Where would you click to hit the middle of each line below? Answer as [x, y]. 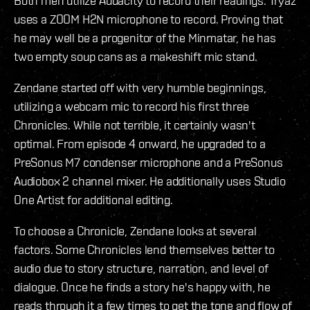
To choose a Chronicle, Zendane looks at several [135, 231]
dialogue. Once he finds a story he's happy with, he [142, 287]
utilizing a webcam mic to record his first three [131, 107]
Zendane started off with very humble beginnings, [140, 88]
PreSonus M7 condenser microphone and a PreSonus [148, 163]
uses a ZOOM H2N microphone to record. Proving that [149, 19]
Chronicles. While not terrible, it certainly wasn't [135, 125]
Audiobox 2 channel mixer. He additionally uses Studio [150, 181]
